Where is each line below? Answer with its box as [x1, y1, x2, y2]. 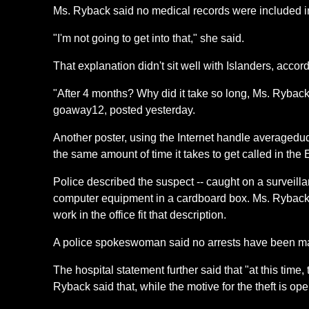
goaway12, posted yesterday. [53, 104, 196, 116]
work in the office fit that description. [53, 209, 227, 221]
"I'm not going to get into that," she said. [53, 32, 245, 44]
